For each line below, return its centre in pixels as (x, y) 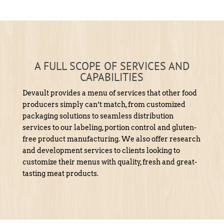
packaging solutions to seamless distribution (98, 116)
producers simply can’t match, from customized (104, 104)
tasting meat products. (60, 173)
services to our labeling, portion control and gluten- (109, 127)
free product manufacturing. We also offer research (111, 139)
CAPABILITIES (112, 77)
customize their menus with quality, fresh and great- (109, 162)
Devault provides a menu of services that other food (109, 93)
